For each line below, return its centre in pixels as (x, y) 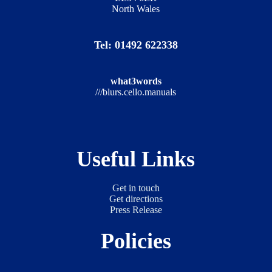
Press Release (136, 209)
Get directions (136, 199)
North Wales (136, 8)
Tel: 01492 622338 (136, 45)
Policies (136, 241)
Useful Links (136, 159)
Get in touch (136, 188)
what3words (136, 81)
